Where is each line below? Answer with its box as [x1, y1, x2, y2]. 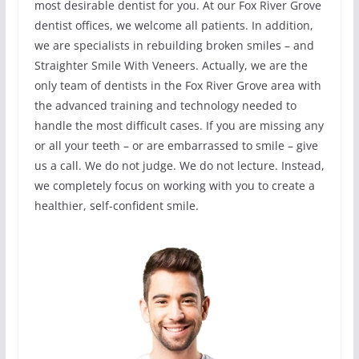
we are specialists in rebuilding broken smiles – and [34, 37, 314, 53]
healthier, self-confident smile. [34, 197, 199, 213]
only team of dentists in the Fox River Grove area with [34, 77, 321, 93]
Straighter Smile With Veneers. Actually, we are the [34, 57, 308, 73]
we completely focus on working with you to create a [34, 177, 315, 193]
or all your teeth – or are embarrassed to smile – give [34, 137, 318, 153]
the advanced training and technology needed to [34, 97, 296, 113]
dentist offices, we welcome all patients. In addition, [34, 17, 313, 33]
